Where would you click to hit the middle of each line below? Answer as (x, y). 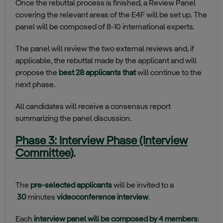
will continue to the (169, 73)
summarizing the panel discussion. (73, 119)
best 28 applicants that (97, 73)
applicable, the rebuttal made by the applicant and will (106, 61)
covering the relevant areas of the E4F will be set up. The (111, 16)
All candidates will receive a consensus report (93, 107)
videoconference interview (103, 198)
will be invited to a (144, 186)
